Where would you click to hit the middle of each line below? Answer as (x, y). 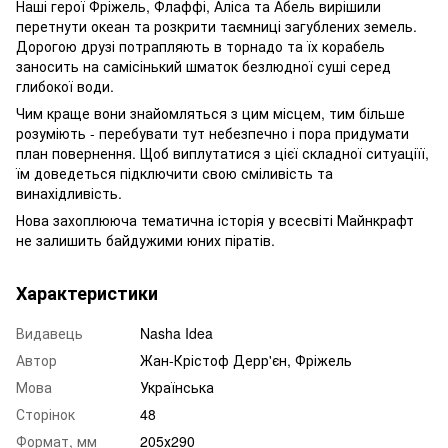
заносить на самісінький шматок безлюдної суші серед (203, 65)
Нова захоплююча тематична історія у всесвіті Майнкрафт (215, 219)
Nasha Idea (176, 332)
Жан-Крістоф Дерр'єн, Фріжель (246, 359)
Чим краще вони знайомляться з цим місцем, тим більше (210, 112)
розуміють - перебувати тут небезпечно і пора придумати (212, 132)
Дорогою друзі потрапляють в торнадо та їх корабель (200, 45)
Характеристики (87, 292)
